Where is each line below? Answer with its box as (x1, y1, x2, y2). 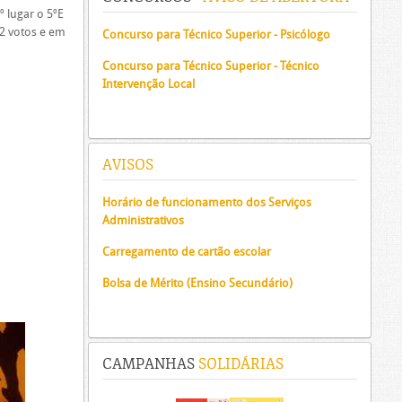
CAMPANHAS (102, 355, 195, 373)
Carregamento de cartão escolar (102, 245, 271, 258)
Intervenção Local (102, 77, 195, 91)
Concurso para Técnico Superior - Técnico (102, 59, 319, 73)
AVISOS (102, 156, 153, 174)
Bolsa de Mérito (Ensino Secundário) (102, 276, 293, 290)
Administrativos (102, 214, 184, 227)
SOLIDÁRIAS (195, 355, 284, 373)
